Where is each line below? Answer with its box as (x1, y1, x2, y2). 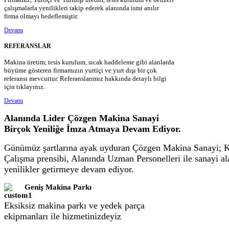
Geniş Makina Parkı (25, 183, 91, 192)
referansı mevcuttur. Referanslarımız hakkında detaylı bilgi (4, 74, 167, 82)
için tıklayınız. (4, 82, 45, 90)
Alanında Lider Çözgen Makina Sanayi (4, 112, 159, 123)
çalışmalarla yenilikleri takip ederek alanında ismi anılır (4, 4, 159, 12)
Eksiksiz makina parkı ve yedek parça (4, 200, 145, 211)
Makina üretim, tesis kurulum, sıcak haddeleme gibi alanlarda (4, 58, 174, 66)
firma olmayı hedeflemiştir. (4, 12, 78, 20)
